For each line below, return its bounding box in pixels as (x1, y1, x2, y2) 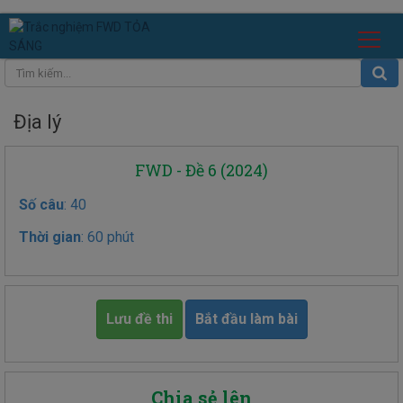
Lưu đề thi (105, 310, 173, 328)
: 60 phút (81, 228, 134, 246)
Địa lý (13, 111, 61, 134)
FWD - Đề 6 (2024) (135, 159, 268, 182)
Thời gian (19, 228, 81, 246)
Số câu (19, 196, 64, 214)
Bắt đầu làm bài (194, 310, 298, 328)
